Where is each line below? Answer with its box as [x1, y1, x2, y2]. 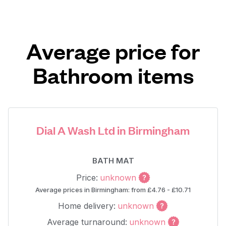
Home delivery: [58, 201, 116, 211]
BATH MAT [92, 156, 134, 165]
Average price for [26, 37, 200, 65]
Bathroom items [32, 61, 194, 89]
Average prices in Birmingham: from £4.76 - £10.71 [35, 186, 191, 194]
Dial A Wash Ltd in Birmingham [36, 123, 190, 137]
